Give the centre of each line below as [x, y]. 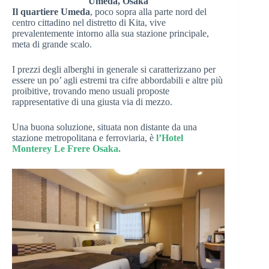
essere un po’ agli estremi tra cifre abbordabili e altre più [117, 80]
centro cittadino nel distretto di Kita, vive [89, 22]
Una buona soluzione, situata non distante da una [104, 127]
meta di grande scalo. [52, 44]
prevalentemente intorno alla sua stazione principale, [110, 33]
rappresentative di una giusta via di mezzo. [92, 101]
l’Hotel [170, 138]
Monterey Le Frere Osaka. [66, 148]
